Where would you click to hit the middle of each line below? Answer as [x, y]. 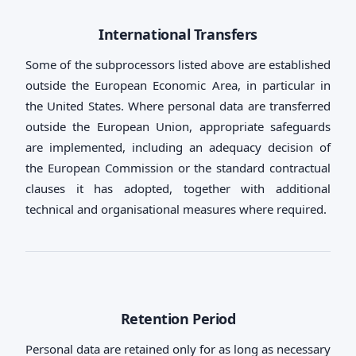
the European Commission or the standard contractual [178, 168]
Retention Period [178, 319]
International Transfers [178, 34]
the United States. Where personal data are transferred [178, 106]
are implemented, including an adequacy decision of [178, 147]
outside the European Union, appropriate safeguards [178, 126]
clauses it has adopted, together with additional [178, 188]
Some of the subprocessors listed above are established [178, 64]
